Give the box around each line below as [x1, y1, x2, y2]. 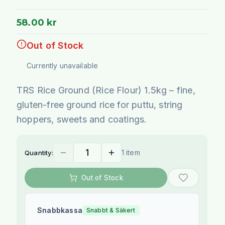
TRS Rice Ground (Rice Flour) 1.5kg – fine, [17, 84, 195, 95]
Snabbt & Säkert [86, 206, 136, 214]
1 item [121, 148, 140, 157]
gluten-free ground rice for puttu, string [17, 99, 183, 110]
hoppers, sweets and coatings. [17, 114, 147, 125]
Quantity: [25, 148, 53, 157]
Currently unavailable [27, 61, 98, 70]
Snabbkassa [37, 205, 82, 214]
